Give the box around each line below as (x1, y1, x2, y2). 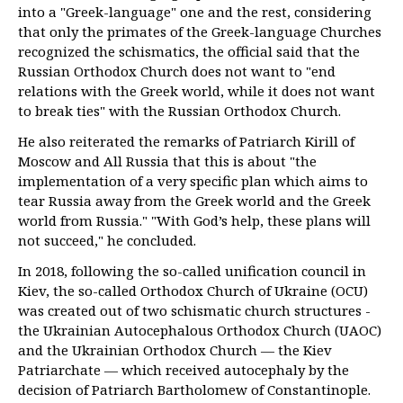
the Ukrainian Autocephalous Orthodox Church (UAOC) (18, 321, 381, 339)
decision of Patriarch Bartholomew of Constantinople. (18, 381, 371, 399)
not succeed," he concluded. (18, 231, 196, 249)
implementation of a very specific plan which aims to (18, 172, 368, 190)
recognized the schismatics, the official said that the (18, 42, 360, 60)
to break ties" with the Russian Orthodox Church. (18, 102, 341, 120)
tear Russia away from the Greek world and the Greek (18, 192, 371, 210)
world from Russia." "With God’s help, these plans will (18, 211, 371, 229)
